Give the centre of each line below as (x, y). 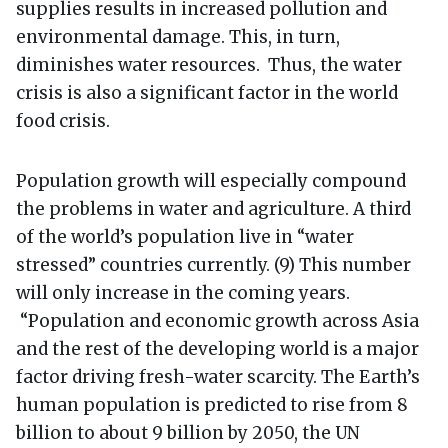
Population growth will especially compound (211, 180)
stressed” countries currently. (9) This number (213, 264)
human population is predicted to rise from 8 (212, 404)
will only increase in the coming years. (183, 292)
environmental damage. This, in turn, (178, 36)
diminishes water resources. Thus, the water (209, 64)
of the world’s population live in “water (185, 236)
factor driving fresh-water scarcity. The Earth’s (218, 376)
